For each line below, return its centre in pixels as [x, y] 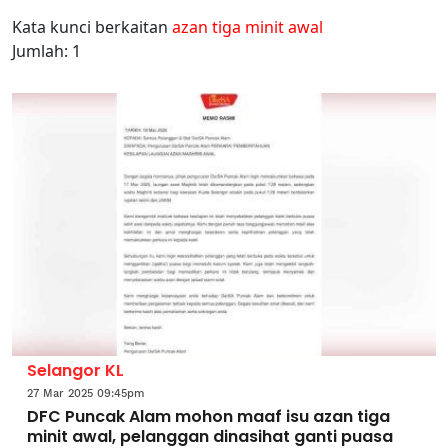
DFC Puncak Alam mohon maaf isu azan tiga [208, 416]
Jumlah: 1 [46, 51]
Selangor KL [75, 370]
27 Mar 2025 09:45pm [85, 393]
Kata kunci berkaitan [92, 27]
